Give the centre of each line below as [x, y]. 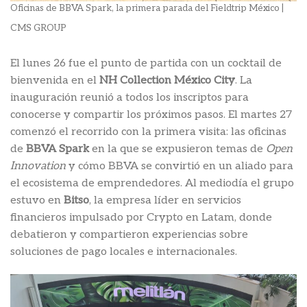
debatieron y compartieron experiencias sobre [129, 234]
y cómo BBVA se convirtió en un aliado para [180, 166]
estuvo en [37, 200]
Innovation [38, 166]
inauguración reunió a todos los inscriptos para [130, 97]
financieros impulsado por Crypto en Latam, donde [141, 217]
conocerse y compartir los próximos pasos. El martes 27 [151, 114]
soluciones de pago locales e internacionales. [124, 251]
